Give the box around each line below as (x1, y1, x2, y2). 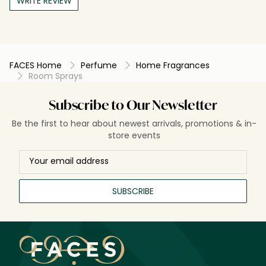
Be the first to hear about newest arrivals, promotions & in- (12, 117, 257, 129)
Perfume (81, 59, 117, 71)
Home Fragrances (136, 59, 210, 71)
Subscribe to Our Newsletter (49, 99, 217, 113)
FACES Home (9, 59, 62, 71)
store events (108, 129, 161, 141)
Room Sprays (28, 69, 83, 82)
